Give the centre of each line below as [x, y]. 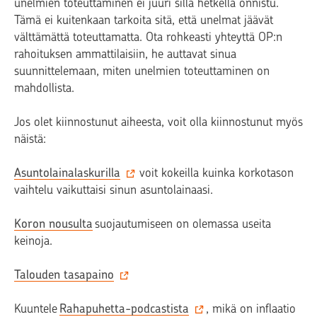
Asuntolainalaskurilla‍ [67, 173]
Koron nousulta [53, 224]
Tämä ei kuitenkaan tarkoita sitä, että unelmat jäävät [144, 20]
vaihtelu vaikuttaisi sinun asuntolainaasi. [115, 190]
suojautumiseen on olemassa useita [182, 224]
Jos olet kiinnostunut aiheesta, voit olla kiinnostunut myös [158, 122]
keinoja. [38, 241]
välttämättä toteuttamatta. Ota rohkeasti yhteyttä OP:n [148, 37]
